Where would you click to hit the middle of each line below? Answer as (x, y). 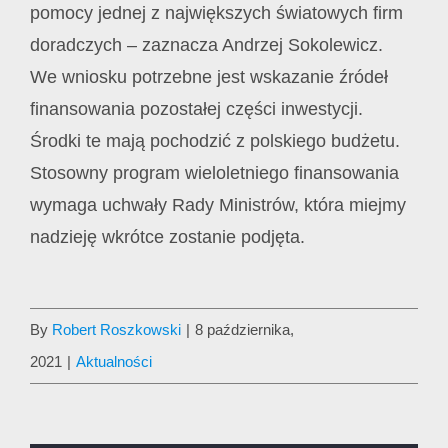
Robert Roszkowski (116, 329)
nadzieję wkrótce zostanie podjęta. (167, 236)
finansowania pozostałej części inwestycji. (196, 108)
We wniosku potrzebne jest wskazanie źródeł (208, 76)
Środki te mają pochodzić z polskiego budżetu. (214, 140)
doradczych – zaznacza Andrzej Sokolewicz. (206, 44)
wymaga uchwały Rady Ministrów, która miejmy (217, 204)
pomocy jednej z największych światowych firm (216, 12)
